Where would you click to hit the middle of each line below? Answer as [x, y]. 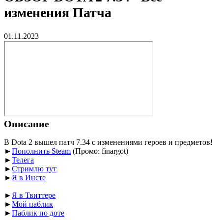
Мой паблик [32, 204]
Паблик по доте [38, 213]
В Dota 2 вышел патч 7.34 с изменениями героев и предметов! [108, 142]
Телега [23, 160]
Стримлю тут [34, 168]
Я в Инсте [29, 177]
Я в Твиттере [34, 195]
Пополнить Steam [41, 151]
